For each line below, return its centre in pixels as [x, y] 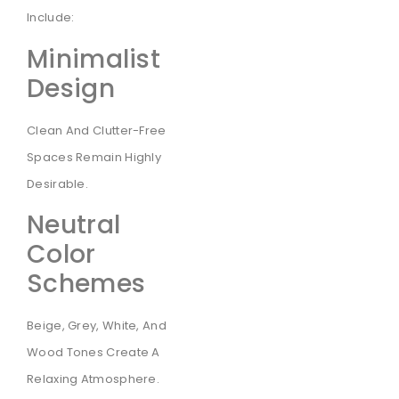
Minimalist [94, 59]
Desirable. [57, 183]
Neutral [74, 224]
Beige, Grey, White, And [97, 325]
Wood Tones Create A [94, 352]
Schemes [86, 283]
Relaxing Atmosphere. [94, 379]
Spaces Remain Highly [94, 157]
